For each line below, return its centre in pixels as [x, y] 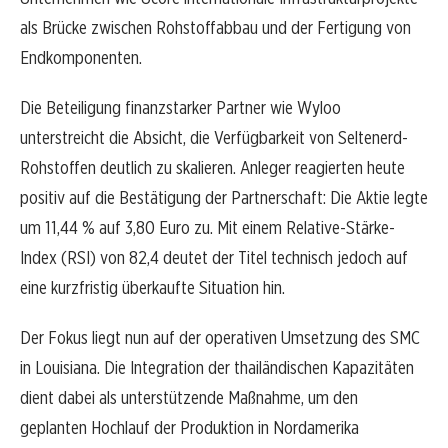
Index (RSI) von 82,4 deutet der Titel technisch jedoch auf [214, 258]
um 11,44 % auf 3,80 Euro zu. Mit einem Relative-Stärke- [207, 228]
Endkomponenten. [81, 58]
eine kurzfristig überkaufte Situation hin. [152, 288]
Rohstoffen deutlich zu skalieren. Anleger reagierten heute [212, 168]
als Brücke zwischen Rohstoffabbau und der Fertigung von [215, 28]
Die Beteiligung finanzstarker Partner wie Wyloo [180, 108]
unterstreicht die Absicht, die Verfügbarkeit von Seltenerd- [214, 138]
